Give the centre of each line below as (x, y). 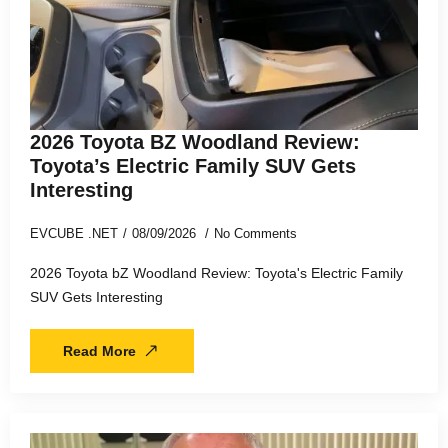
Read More (99, 350)
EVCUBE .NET (74, 233)
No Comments (255, 233)
